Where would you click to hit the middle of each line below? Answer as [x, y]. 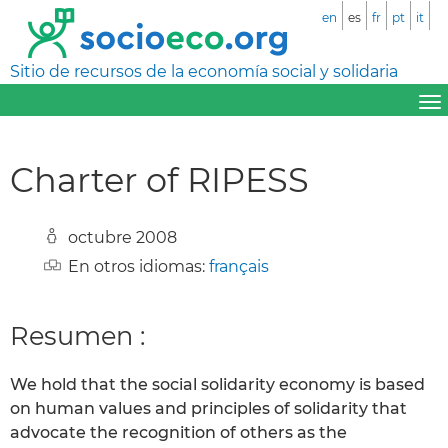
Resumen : [77, 335]
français [239, 266]
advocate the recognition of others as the [178, 433]
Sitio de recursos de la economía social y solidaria [204, 71]
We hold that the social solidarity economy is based [217, 385]
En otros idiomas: [138, 266]
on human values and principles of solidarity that [208, 409]
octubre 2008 [122, 237]
